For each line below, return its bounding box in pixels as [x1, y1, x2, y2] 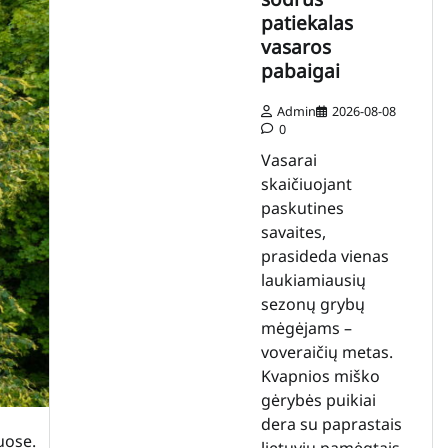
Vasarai [260, 148, 317, 171]
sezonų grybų [260, 292, 365, 315]
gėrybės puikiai [260, 388, 376, 411]
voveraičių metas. [260, 340, 393, 363]
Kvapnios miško [260, 364, 380, 387]
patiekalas [260, 9, 353, 36]
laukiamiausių [260, 268, 366, 291]
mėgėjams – [260, 316, 352, 339]
